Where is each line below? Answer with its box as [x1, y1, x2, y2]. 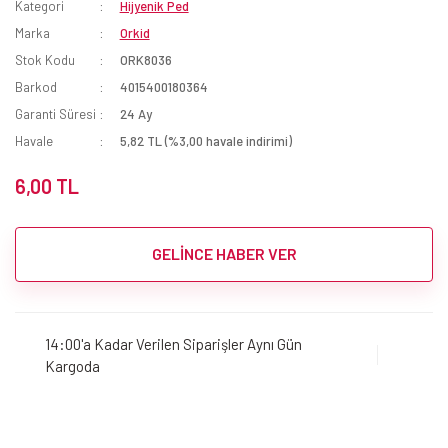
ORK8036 [119, 51, 172, 68]
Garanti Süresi [15, 105, 96, 122]
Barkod [15, 78, 57, 95]
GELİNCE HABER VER [151, 244, 297, 264]
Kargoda [45, 357, 100, 376]
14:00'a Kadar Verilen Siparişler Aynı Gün [45, 335, 302, 354]
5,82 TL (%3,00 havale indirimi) [119, 132, 292, 149]
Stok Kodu [15, 51, 75, 68]
